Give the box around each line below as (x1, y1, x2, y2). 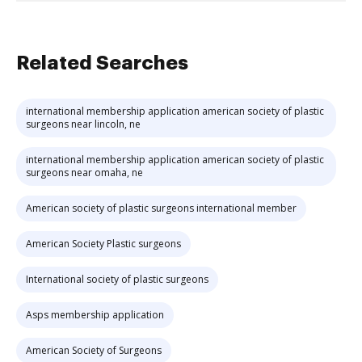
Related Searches (16, 53, 188, 73)
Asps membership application (26, 308, 164, 322)
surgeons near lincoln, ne (26, 117, 141, 131)
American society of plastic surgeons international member (26, 201, 297, 215)
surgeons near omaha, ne (26, 166, 143, 179)
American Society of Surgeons (26, 343, 162, 357)
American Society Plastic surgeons (26, 237, 181, 250)
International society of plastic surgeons (26, 272, 208, 286)
